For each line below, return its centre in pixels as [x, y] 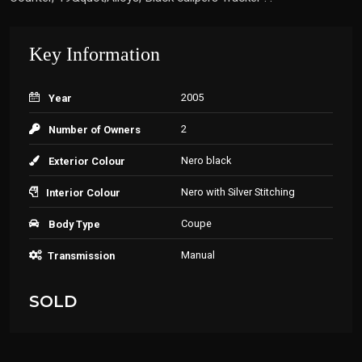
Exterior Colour [87, 161]
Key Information [95, 54]
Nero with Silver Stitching [238, 192]
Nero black [206, 160]
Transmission [81, 256]
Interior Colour [83, 193]
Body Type [74, 224]
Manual [198, 255]
